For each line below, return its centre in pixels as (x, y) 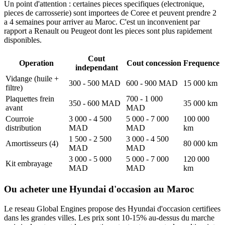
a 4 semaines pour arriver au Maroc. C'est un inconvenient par (102, 22)
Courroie (20, 119)
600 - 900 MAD (152, 83)
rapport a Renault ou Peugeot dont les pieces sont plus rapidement (108, 31)
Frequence (201, 63)
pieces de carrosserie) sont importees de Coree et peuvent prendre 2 (110, 13)
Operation (36, 63)
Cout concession (154, 63)
